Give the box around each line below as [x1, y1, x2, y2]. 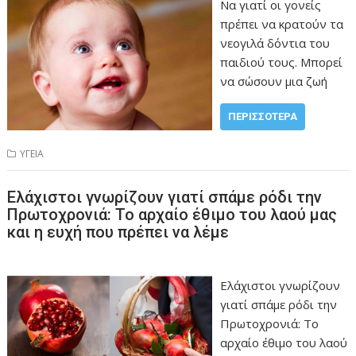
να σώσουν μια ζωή [219, 72, 327, 89]
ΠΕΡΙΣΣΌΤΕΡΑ [227, 110, 297, 122]
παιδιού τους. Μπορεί [219, 53, 342, 70]
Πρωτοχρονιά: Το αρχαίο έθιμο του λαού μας [7, 205, 338, 225]
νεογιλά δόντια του [219, 34, 330, 51]
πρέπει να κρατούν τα [219, 15, 343, 32]
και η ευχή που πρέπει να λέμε [7, 222, 230, 242]
